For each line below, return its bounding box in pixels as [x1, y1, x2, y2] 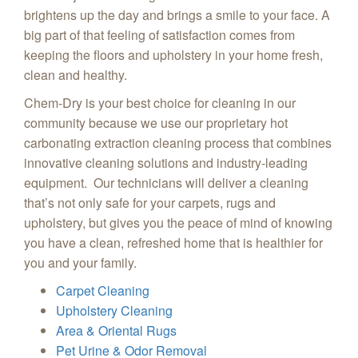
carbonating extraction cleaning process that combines [24, 133, 332, 152]
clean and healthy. [24, 65, 127, 84]
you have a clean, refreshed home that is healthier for [24, 233, 323, 252]
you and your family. [24, 253, 143, 272]
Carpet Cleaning [56, 280, 149, 300]
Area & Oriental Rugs [56, 320, 177, 340]
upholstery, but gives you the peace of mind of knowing [24, 213, 332, 232]
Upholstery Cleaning [56, 300, 173, 320]
